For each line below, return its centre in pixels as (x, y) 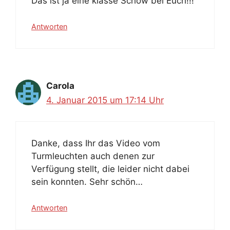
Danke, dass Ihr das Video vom (96, 143)
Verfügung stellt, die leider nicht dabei (110, 169)
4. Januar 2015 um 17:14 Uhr (105, 100)
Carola (60, 86)
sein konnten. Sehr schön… (87, 181)
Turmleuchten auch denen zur (93, 156)
